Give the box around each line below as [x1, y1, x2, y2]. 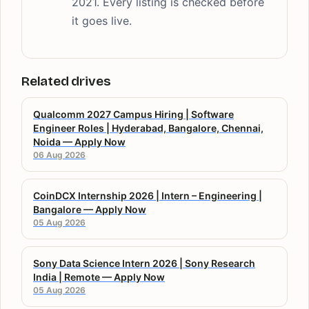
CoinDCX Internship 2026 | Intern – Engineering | [33, 189, 262, 201]
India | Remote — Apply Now [33, 270, 165, 283]
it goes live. [72, 13, 132, 28]
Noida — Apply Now [33, 135, 126, 148]
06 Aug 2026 [33, 149, 86, 160]
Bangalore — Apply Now [33, 203, 146, 215]
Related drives [21, 72, 111, 89]
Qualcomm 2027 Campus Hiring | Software [33, 108, 234, 120]
